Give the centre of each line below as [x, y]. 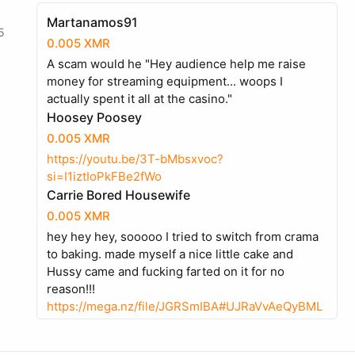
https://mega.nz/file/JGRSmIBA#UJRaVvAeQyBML [185, 306]
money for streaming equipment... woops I [165, 81]
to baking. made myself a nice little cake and [170, 254]
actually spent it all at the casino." [139, 99]
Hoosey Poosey [94, 117]
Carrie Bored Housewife [118, 195]
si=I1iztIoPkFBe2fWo [104, 176]
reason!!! [71, 289]
